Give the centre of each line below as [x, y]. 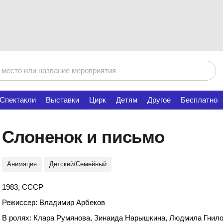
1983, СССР [23, 187]
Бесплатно [199, 100]
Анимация [22, 164]
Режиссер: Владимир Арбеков [54, 202]
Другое [159, 100]
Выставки [62, 100]
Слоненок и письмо [83, 137]
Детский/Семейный [78, 164]
